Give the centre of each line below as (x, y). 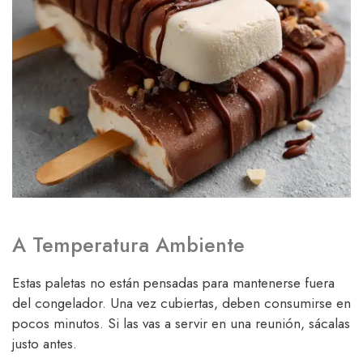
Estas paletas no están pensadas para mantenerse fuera (173, 282)
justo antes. (45, 343)
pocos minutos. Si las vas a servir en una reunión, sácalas (181, 323)
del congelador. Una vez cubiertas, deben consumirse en (181, 303)
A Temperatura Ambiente (128, 244)
